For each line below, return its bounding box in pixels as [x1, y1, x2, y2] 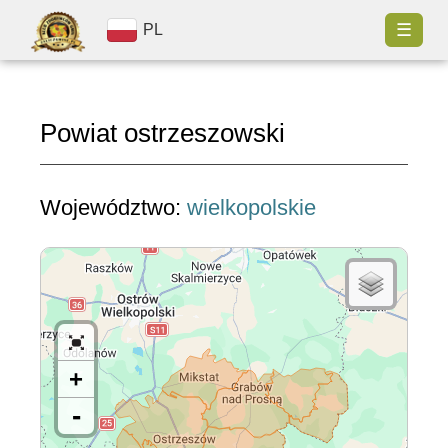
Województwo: [40, 195, 187, 220]
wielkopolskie [187, 195, 316, 220]
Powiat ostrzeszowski [40, 118, 285, 148]
